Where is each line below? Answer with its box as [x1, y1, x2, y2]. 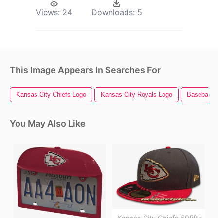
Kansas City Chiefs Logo [16, 91, 86, 99]
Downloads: [91, 7, 135, 18]
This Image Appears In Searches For [10, 65, 161, 75]
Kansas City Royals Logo [101, 91, 172, 99]
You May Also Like [10, 118, 86, 129]
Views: [36, 7, 60, 18]
